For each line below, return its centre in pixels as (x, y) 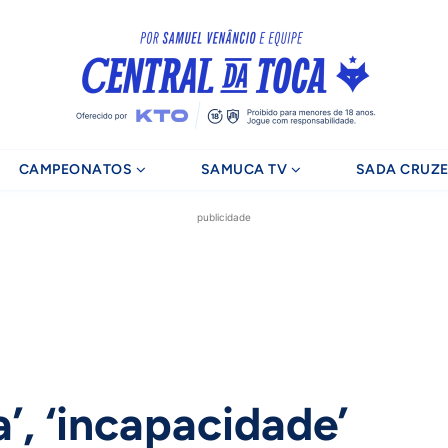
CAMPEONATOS (75, 169)
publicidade (224, 217)
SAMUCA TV (244, 169)
